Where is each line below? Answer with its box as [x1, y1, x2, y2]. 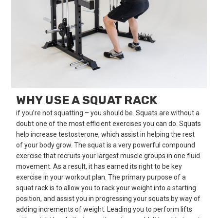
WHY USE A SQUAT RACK [16, 93, 158, 108]
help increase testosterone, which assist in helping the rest [16, 130, 195, 139]
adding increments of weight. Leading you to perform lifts [16, 205, 193, 214]
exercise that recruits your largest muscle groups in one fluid [16, 152, 200, 160]
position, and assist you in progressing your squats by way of [16, 195, 201, 203]
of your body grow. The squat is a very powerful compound [16, 141, 196, 149]
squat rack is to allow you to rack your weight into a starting [16, 184, 197, 192]
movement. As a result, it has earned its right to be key [16, 163, 182, 171]
